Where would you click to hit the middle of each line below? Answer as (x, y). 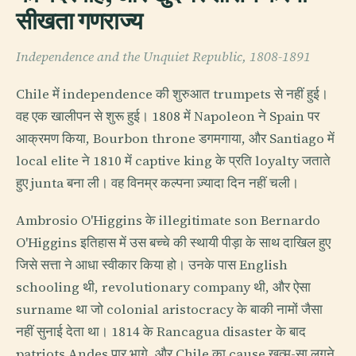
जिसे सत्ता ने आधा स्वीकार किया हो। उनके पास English (152, 265)
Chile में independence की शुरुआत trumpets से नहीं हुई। (172, 95)
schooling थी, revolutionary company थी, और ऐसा (163, 288)
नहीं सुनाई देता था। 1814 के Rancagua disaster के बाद (161, 332)
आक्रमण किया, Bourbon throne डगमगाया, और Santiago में (175, 139)
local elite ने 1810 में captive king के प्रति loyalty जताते (173, 161)
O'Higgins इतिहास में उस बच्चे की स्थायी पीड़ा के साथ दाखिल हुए (173, 243)
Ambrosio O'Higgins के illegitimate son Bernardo (168, 221)
